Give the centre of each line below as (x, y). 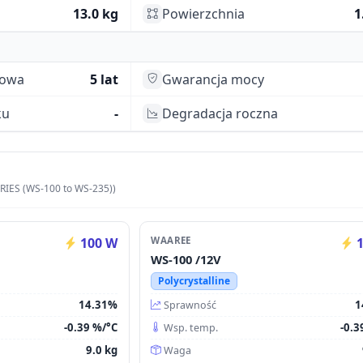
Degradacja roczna (220, 114)
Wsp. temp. (191, 327)
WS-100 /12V (186, 259)
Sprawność (190, 305)
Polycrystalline (194, 280)
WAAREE (171, 240)
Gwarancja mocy (214, 79)
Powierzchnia (204, 14)
